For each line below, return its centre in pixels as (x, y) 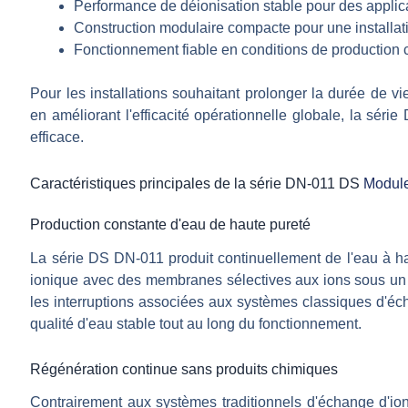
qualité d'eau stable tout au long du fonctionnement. (196, 323)
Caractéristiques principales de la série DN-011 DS (197, 183)
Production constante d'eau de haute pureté (171, 224)
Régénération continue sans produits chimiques (184, 369)
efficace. (57, 137)
